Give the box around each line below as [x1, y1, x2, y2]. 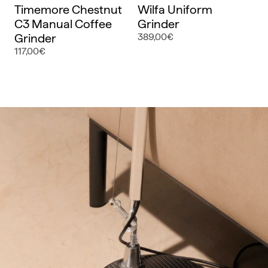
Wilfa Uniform [138, 2, 212, 17]
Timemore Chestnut [14, 2, 122, 17]
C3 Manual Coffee [14, 16, 112, 31]
